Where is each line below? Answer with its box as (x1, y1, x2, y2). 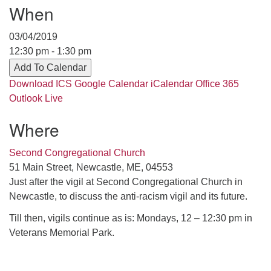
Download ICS (9, 78, 72, 89)
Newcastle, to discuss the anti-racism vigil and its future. (9, 191, 247, 201)
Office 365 (195, 78, 239, 89)
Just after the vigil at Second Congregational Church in (9, 176, 243, 187)
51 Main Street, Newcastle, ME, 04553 (9, 162, 173, 172)
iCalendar (151, 78, 193, 89)
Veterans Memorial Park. (9, 227, 114, 238)
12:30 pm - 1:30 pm (9, 45, 91, 56)
